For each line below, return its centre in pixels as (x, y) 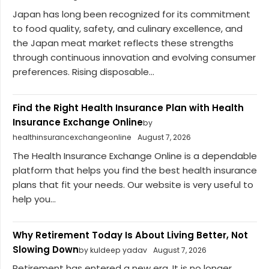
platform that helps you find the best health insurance (135, 170)
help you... (34, 199)
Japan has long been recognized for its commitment (131, 14)
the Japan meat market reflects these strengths (123, 43)
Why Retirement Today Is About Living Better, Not (130, 235)
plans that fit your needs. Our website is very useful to (133, 184)
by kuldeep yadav (113, 250)
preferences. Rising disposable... (83, 72)
